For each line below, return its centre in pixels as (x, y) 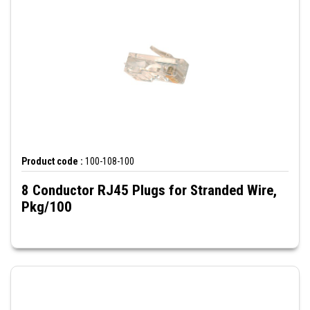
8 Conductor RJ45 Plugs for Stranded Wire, (149, 191)
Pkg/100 (47, 207)
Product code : (52, 162)
